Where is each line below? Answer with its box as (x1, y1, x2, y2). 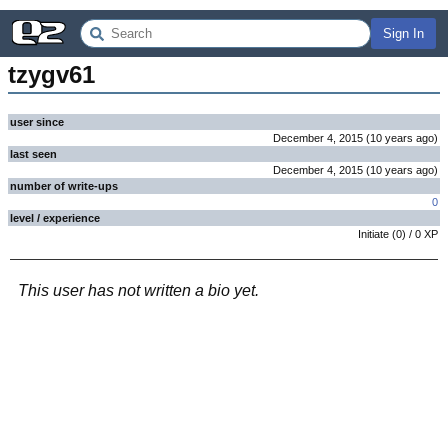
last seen (10, 148, 57, 160)
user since (10, 116, 64, 128)
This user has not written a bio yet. (18, 282, 259, 299)
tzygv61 (8, 61, 95, 88)
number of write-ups (10, 180, 118, 192)
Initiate (358, 228, 389, 240)
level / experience (10, 212, 100, 224)
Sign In (383, 26, 424, 41)
